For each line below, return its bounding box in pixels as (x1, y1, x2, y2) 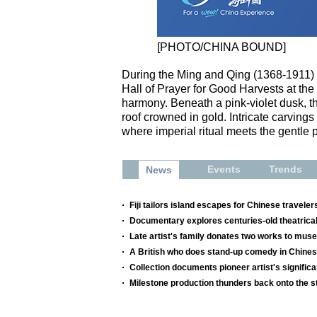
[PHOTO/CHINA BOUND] (157, 40, 286, 53)
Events (207, 163, 241, 175)
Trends (269, 163, 302, 175)
